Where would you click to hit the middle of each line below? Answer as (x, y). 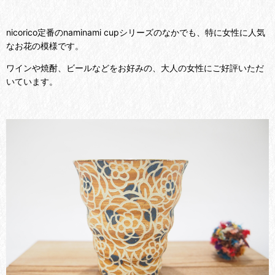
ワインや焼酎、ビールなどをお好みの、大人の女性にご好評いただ (135, 68)
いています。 (32, 82)
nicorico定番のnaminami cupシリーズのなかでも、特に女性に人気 (136, 33)
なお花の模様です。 (45, 46)
